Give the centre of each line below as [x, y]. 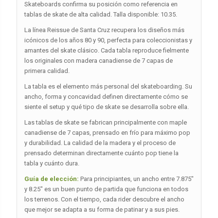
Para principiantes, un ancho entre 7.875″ [136, 179]
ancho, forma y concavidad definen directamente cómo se [106, 97]
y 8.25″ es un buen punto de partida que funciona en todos [106, 189]
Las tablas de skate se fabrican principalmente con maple [105, 123]
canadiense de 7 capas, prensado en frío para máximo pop [107, 133]
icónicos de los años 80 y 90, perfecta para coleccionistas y [108, 40]
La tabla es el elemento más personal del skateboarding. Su [108, 87]
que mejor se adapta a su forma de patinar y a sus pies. [102, 210]
